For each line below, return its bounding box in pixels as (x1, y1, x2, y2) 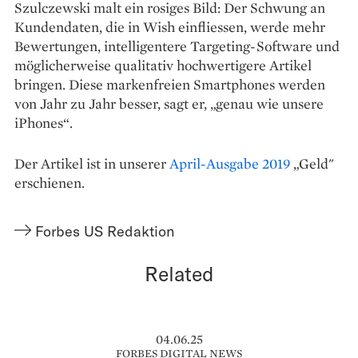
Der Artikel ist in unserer (14, 154, 169, 173)
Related (144, 261, 214, 286)
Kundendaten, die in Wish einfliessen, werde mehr (14, 18, 325, 37)
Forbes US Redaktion (35, 222, 175, 241)
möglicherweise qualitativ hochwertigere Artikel (14, 56, 312, 75)
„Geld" (290, 154, 334, 173)
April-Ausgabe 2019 (169, 154, 290, 173)
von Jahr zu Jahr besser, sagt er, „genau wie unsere (14, 94, 324, 113)
